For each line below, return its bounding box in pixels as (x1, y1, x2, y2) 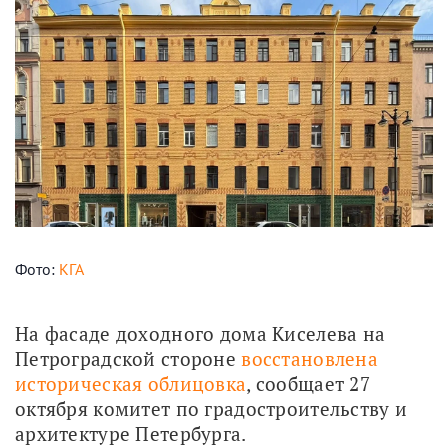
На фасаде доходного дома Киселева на (15, 320, 386, 346)
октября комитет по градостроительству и (15, 395, 408, 421)
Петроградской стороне (15, 345, 242, 371)
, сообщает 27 (246, 370, 370, 396)
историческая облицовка (15, 370, 247, 396)
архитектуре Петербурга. (15, 420, 251, 446)
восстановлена (241, 345, 378, 371)
